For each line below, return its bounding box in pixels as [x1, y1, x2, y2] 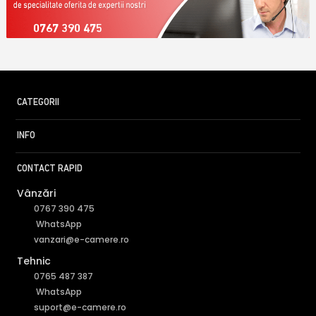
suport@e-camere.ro [34, 301, 127, 313]
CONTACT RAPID [17, 164, 83, 174]
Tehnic [17, 254, 51, 268]
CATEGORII [17, 98, 60, 107]
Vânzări [17, 186, 56, 200]
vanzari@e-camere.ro [34, 233, 130, 245]
